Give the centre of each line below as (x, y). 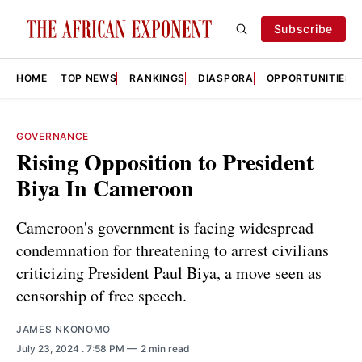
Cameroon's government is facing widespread (165, 227)
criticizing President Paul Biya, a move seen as (169, 272)
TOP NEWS (88, 78)
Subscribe (303, 29)
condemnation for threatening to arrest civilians (173, 250)
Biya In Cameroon (105, 188)
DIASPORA (226, 78)
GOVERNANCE (53, 136)
